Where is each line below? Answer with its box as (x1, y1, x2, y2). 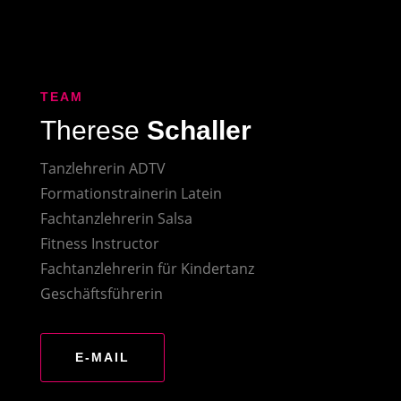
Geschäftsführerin (39, 283, 163, 303)
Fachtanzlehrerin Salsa (39, 208, 192, 228)
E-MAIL (74, 349, 130, 364)
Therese (39, 115, 140, 145)
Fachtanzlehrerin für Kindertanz (39, 258, 254, 278)
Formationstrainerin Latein (39, 183, 222, 203)
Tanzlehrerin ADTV (39, 158, 166, 178)
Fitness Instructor (39, 233, 159, 253)
